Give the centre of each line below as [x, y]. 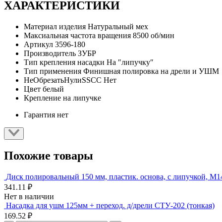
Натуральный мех [118, 26]
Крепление [42, 98]
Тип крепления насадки [64, 62]
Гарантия [39, 114]
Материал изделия [55, 26]
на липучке [82, 98]
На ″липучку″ [130, 62]
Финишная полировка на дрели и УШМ [151, 71]
